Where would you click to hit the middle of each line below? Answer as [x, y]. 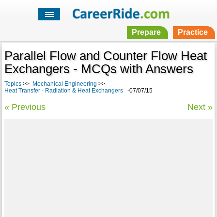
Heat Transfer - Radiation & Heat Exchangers [63, 91]
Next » [200, 107]
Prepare [146, 32]
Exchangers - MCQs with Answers [99, 69]
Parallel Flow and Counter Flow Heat [105, 56]
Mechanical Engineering [64, 84]
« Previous [25, 107]
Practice [193, 32]
